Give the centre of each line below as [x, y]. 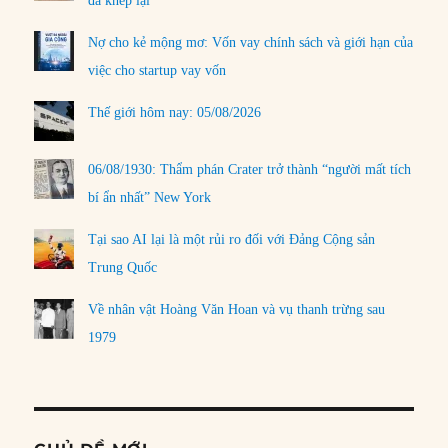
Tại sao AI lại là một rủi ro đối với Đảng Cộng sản [232, 240]
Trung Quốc [123, 268]
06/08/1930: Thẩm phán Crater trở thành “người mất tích [250, 170]
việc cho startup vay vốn [157, 70]
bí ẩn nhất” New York [150, 198]
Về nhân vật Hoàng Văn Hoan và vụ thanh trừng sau [237, 310]
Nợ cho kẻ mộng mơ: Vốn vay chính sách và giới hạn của [251, 42]
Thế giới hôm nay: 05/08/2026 [175, 112]
